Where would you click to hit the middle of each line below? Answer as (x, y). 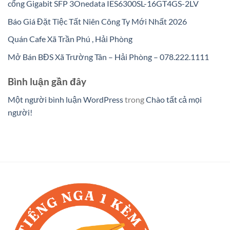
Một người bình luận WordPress (65, 99)
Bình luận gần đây (47, 81)
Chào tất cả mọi (174, 99)
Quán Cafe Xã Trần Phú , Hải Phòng (70, 39)
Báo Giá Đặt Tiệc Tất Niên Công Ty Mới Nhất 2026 (97, 21)
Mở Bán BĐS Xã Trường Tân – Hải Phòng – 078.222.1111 (108, 56)
